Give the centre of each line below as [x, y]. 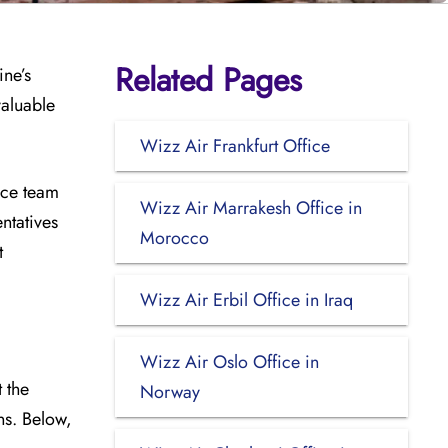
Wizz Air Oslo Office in [229, 361]
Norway [169, 391]
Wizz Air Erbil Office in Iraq [246, 299]
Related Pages [208, 79]
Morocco [174, 237]
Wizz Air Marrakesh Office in [250, 207]
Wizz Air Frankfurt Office [234, 145]
